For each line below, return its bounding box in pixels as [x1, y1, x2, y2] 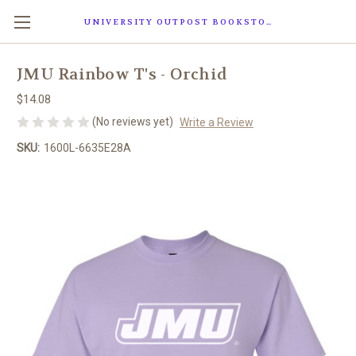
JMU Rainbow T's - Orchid [17, 64, 226, 85]
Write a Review [179, 115, 253, 129]
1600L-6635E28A [43, 141, 131, 154]
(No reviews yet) [92, 115, 173, 128]
